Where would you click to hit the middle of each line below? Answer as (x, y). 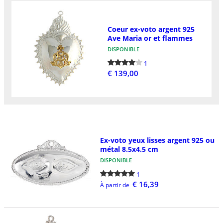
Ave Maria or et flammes (150, 38)
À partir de (114, 185)
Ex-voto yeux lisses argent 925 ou (157, 140)
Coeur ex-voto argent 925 (151, 29)
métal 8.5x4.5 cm (129, 149)
